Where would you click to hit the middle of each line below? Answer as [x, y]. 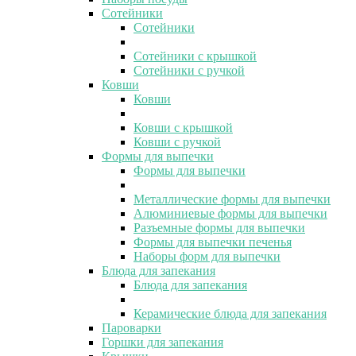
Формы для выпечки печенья [213, 242]
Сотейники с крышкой [195, 56]
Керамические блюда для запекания [230, 313]
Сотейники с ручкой [189, 70]
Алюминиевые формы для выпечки [230, 213]
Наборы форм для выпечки [207, 256]
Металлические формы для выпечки [232, 199]
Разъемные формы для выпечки [219, 227]
